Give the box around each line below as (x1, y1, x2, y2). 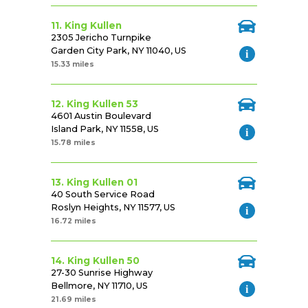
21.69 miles (51, 295, 96, 305)
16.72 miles (51, 217, 96, 226)
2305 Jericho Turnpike (51, 32, 151, 43)
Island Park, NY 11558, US (51, 124, 159, 135)
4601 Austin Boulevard (51, 111, 151, 122)
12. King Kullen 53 (51, 98, 138, 110)
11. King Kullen (51, 20, 122, 32)
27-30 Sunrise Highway (51, 267, 153, 278)
